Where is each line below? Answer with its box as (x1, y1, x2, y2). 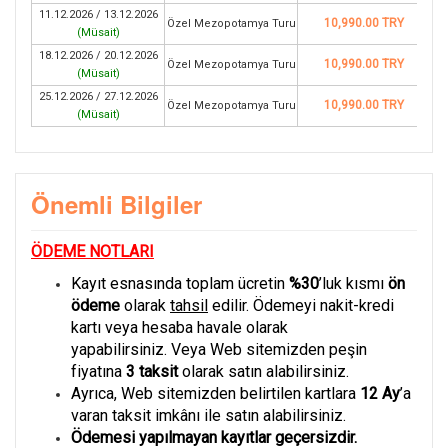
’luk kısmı (319, 274, 388, 293)
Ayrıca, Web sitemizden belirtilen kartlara (71, 384, 360, 403)
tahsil (170, 296, 208, 315)
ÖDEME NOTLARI (31, 242, 154, 261)
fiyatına (71, 362, 126, 381)
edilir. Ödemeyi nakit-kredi (208, 296, 394, 315)
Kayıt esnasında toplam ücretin (71, 274, 289, 293)
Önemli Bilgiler (31, 187, 202, 221)
